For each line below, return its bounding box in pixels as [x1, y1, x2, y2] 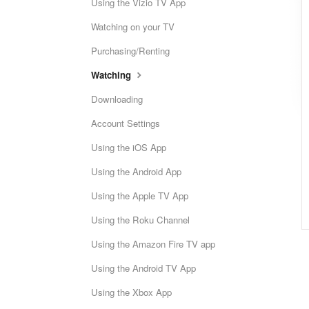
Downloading [91, 92, 143, 106]
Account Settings [91, 117, 160, 130]
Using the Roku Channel [91, 213, 190, 226]
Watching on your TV [91, 20, 175, 33]
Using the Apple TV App [91, 189, 188, 202]
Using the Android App [91, 165, 181, 178]
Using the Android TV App [91, 261, 196, 275]
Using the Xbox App [91, 286, 172, 299]
